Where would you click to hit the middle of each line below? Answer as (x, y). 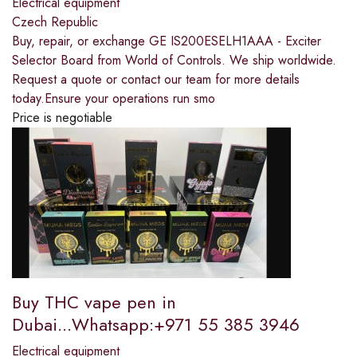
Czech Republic (55, 22)
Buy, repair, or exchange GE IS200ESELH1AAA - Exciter (167, 41)
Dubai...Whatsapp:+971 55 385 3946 (156, 325)
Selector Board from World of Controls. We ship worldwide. (174, 61)
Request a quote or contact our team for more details (156, 80)
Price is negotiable (62, 118)
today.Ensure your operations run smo (114, 99)
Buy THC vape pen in (94, 302)
